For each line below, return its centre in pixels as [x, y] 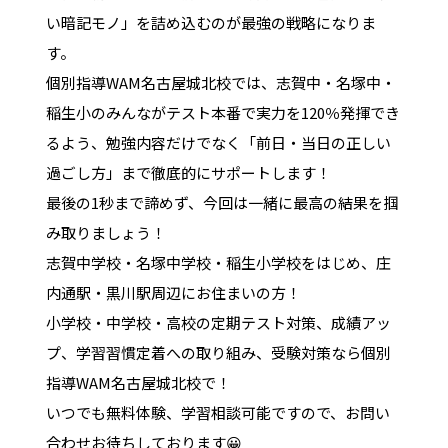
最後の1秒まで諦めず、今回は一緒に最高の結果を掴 [221, 202]
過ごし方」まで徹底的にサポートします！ [188, 172]
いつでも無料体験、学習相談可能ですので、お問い [217, 412]
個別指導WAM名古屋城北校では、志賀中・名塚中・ [220, 82]
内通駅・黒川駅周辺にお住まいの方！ [173, 292]
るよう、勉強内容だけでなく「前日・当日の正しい [218, 142]
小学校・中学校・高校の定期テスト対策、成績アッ [218, 322]
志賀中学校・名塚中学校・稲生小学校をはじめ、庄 [218, 262]
